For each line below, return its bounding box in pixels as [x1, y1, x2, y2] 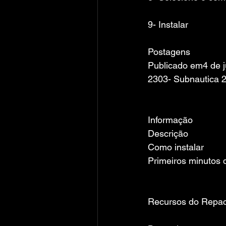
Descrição [148, 128, 188, 139]
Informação [148, 115, 193, 125]
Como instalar [148, 142, 204, 152]
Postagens [148, 46, 190, 57]
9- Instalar [148, 19, 188, 30]
